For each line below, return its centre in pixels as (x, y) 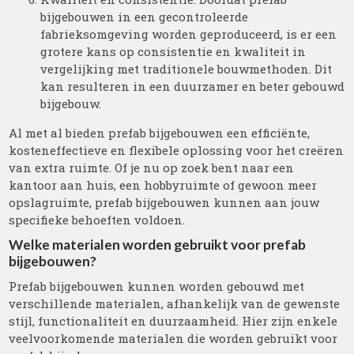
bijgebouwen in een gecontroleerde (145, 17)
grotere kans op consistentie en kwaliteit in (173, 51)
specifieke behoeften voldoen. (97, 220)
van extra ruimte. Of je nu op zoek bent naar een (152, 168)
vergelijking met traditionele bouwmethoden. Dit (186, 69)
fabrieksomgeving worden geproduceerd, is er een (189, 34)
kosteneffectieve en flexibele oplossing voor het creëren (177, 150)
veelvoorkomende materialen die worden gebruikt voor (173, 338)
